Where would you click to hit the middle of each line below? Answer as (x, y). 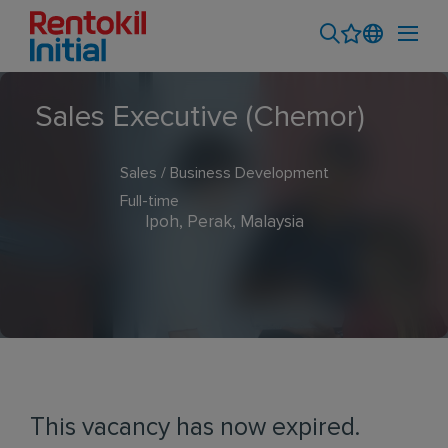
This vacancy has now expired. (195, 427)
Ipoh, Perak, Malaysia (224, 222)
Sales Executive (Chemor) (200, 117)
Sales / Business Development (224, 173)
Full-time (149, 201)
